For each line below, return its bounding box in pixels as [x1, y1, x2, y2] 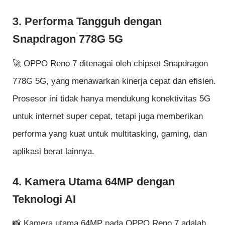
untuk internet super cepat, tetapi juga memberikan [13, 111, 203, 121]
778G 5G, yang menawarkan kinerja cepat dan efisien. [13, 76, 216, 86]
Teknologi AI [13, 193, 76, 206]
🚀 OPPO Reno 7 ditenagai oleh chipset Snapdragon [13, 58, 208, 68]
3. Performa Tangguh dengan [13, 15, 162, 28]
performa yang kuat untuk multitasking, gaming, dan [13, 129, 207, 139]
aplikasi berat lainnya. [13, 146, 94, 156]
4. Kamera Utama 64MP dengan [13, 175, 175, 188]
